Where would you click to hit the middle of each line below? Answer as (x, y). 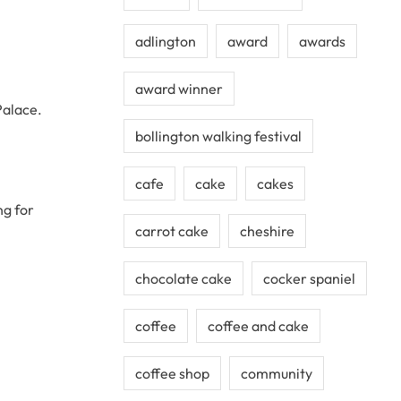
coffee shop (172, 373)
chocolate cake (183, 278)
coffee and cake (258, 326)
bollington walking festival (218, 136)
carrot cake (172, 231)
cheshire (267, 231)
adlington (166, 41)
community (277, 373)
